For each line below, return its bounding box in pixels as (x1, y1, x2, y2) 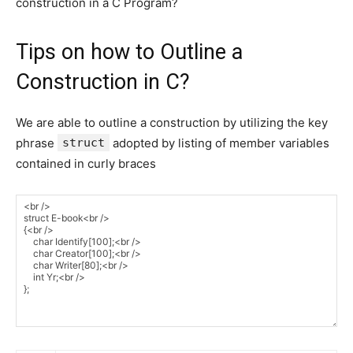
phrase (16, 136, 58, 151)
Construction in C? (16, 69, 190, 95)
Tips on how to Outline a (16, 39, 243, 65)
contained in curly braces (16, 156, 156, 172)
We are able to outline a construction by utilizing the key (16, 115, 328, 131)
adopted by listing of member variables (110, 136, 329, 151)
